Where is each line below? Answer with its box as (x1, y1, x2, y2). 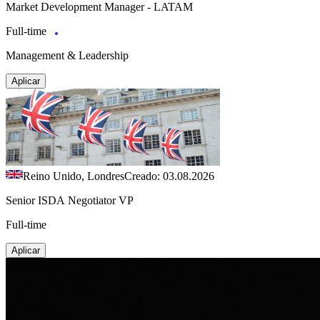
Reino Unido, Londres (23, 169, 124, 182)
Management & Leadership (6, 49, 129, 61)
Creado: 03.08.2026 (124, 169, 214, 182)
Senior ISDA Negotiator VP (6, 194, 134, 206)
